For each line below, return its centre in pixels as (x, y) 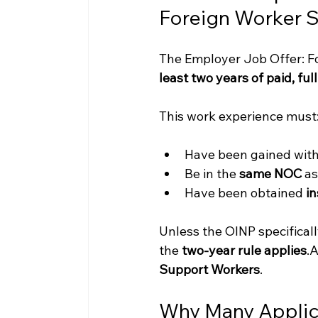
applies (285, 251)
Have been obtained (245, 193)
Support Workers (209, 270)
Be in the (212, 174)
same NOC (270, 174)
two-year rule (223, 251)
